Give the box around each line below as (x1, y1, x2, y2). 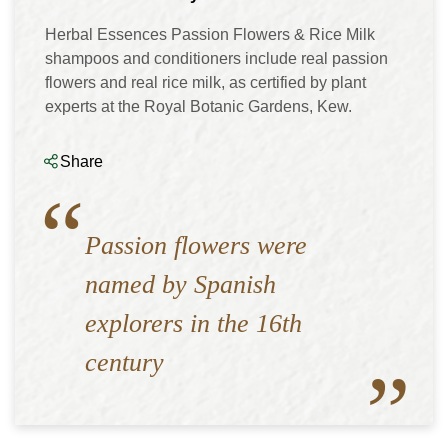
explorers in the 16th (85, 309, 302, 338)
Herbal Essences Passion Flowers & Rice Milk (45, 26, 375, 43)
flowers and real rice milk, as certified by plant (45, 74, 366, 91)
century (85, 348, 164, 377)
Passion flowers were (85, 231, 307, 260)
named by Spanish (85, 270, 276, 299)
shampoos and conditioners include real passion (45, 50, 388, 67)
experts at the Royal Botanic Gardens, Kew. (45, 98, 352, 115)
